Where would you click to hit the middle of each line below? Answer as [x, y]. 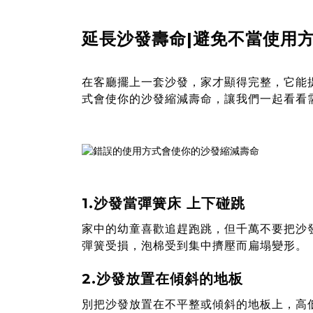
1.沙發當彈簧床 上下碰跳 [163, 204]
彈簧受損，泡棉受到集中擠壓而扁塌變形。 [195, 246]
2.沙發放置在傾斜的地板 [162, 279]
